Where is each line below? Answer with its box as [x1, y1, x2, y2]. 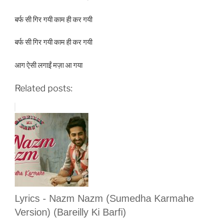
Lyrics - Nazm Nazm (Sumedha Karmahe [15, 192, 194, 204]
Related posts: [15, 83, 73, 94]
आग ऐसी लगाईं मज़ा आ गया [15, 60, 82, 70]
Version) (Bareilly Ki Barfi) [15, 206, 126, 218]
